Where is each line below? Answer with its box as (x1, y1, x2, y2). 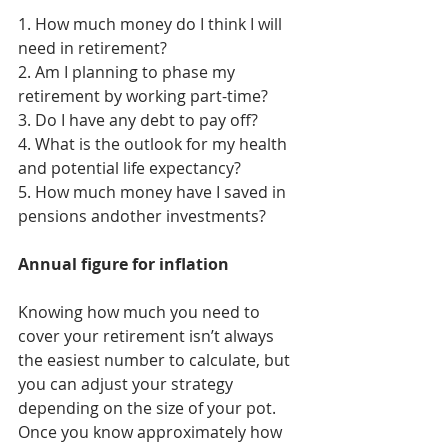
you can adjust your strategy (18, 373, 237, 396)
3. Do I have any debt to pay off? (18, 109, 258, 132)
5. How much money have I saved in (18, 181, 290, 204)
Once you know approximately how (18, 421, 286, 444)
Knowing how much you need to (18, 301, 264, 324)
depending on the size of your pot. (18, 397, 276, 420)
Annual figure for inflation (18, 253, 229, 276)
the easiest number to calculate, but (18, 349, 294, 372)
